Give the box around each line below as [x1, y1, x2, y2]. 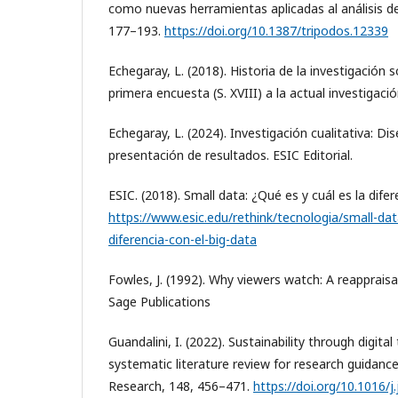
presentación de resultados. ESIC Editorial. [108, 146, 353, 163]
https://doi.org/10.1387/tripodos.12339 [164, 21, 388, 39]
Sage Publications [108, 292, 211, 310]
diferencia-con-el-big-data [108, 230, 257, 248]
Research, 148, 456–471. [108, 377, 253, 394]
